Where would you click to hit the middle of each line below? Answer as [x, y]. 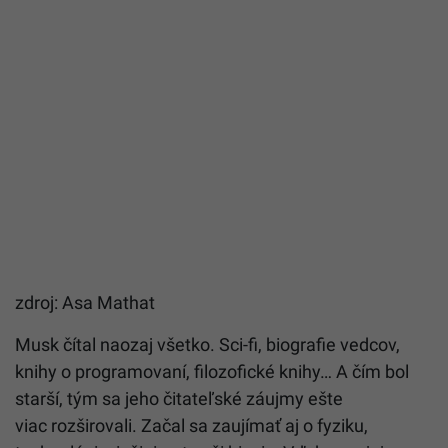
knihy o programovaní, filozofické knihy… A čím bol [212, 372]
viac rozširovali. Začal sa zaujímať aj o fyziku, [191, 426]
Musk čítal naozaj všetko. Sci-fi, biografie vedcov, [207, 345]
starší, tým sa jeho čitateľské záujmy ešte [179, 399]
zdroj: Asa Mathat [85, 303]
